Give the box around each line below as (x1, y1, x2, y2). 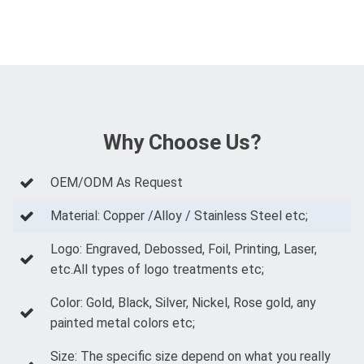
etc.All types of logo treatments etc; (50, 262, 264, 277)
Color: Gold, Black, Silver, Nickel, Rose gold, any (50, 295, 316, 310)
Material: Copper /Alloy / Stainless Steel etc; (50, 208, 308, 223)
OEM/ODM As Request (50, 175, 183, 190)
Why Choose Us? (102, 130, 262, 154)
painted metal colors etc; (50, 315, 195, 331)
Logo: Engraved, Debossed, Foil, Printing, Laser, (50, 241, 317, 257)
